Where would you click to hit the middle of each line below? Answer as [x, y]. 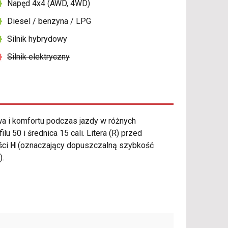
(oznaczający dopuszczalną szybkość [85, 146]
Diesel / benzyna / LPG [49, 21]
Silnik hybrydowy [37, 39]
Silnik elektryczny [39, 57]
